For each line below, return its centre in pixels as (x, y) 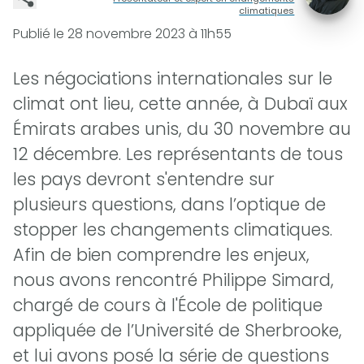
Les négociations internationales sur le (173, 79)
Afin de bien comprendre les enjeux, (161, 255)
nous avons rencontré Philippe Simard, (173, 280)
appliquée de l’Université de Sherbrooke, (178, 331)
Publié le (40, 34)
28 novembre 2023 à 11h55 (149, 34)
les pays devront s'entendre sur (144, 180)
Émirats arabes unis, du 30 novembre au (182, 129)
